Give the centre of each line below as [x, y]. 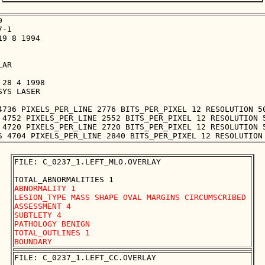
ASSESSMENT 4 [43, 206]
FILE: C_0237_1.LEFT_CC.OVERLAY [85, 258]
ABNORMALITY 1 [45, 189]
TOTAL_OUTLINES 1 [54, 233]
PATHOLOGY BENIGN [52, 224]
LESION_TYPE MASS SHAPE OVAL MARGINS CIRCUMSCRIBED [130, 198]
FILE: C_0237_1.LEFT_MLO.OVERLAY [88, 162]
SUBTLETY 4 [38, 215]
